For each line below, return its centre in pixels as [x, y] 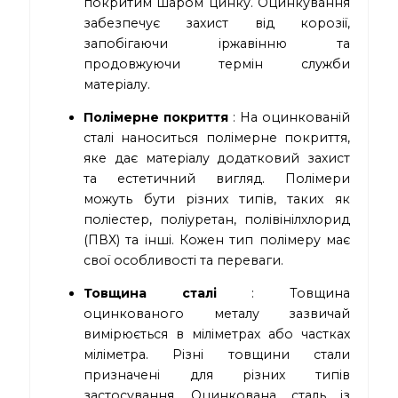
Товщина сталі [150, 294]
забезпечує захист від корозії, [217, 23]
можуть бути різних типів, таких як [217, 199]
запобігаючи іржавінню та [217, 43]
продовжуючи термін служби [217, 64]
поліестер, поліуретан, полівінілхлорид [217, 220]
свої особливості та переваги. [184, 261]
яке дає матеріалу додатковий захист [217, 159]
